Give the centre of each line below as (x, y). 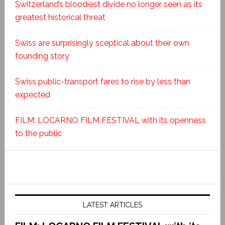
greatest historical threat (60, 18)
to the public (38, 134)
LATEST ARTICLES (112, 205)
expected (32, 95)
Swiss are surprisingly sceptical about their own (102, 43)
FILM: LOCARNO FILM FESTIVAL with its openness (110, 121)
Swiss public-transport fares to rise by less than (102, 82)
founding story (42, 56)
